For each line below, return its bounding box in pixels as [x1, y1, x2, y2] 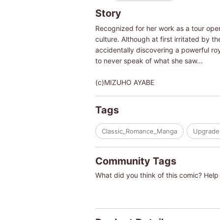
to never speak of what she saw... [95, 56, 203, 65]
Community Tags [95, 155, 176, 167]
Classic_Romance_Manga [101, 127, 177, 135]
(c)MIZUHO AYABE [95, 78, 154, 86]
